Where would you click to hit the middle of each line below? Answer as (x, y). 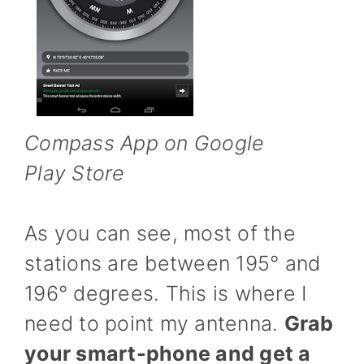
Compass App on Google (145, 143)
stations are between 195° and (173, 263)
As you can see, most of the (160, 233)
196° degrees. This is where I (166, 293)
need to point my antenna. (154, 323)
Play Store (75, 173)
